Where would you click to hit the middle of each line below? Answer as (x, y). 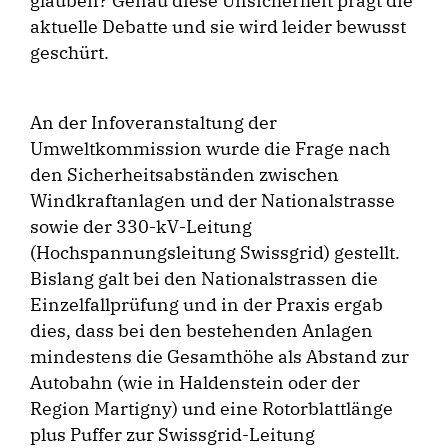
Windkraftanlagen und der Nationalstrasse (212, 200)
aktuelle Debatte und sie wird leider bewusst (218, 26)
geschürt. (69, 52)
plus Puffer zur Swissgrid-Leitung (172, 434)
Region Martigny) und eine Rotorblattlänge (211, 408)
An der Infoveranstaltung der (153, 122)
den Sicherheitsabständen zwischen (184, 174)
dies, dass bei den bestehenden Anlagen (201, 330)
